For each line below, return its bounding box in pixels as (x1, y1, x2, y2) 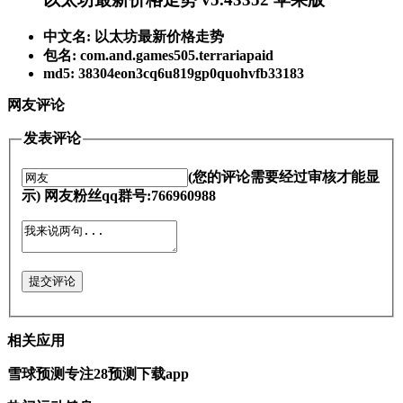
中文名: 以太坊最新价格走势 (43, 29, 224, 45)
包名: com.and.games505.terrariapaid (43, 48, 273, 64)
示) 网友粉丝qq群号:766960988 (44, 188, 216, 204)
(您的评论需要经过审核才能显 (188, 168, 380, 184)
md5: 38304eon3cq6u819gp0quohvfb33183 (43, 66, 304, 82)
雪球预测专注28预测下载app (7, 366, 189, 382)
